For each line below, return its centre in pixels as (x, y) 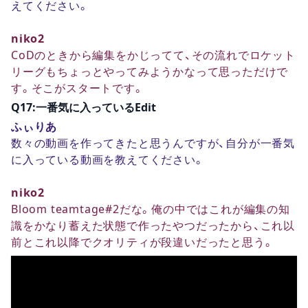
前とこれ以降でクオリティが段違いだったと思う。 (143, 242)
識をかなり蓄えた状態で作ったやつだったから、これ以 (153, 225)
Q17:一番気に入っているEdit (84, 107)
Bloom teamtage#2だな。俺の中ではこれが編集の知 (151, 209)
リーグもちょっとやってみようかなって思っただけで (150, 71)
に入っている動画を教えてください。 (108, 159)
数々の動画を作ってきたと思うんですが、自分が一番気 (153, 143)
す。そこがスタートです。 (78, 88)
